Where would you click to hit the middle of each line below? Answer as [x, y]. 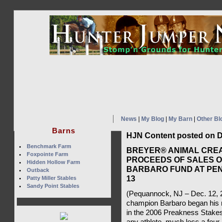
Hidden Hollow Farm [53, 162]
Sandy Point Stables [53, 186]
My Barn [180, 119]
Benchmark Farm [49, 146]
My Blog [152, 119]
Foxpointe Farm [47, 154]
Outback [38, 170]
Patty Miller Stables [51, 178]
